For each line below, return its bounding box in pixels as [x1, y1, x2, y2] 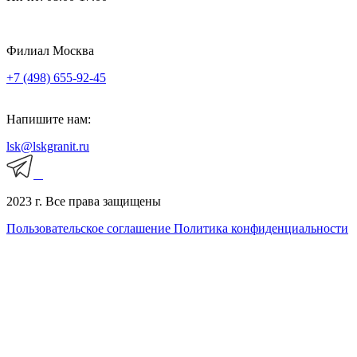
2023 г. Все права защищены [6, 194, 161, 209]
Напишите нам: [6, 112, 91, 127]
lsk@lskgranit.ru [6, 139, 89, 154]
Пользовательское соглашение [6, 222, 174, 236]
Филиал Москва [6, 44, 94, 58]
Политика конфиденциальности [174, 222, 348, 236]
